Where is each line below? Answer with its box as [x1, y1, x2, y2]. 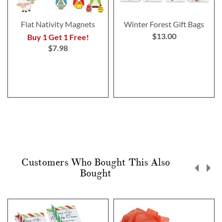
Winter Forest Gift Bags [124, 19, 204, 29]
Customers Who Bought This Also [21, 156, 170, 169]
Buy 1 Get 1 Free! [27, 32, 89, 42]
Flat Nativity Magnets [21, 19, 95, 29]
